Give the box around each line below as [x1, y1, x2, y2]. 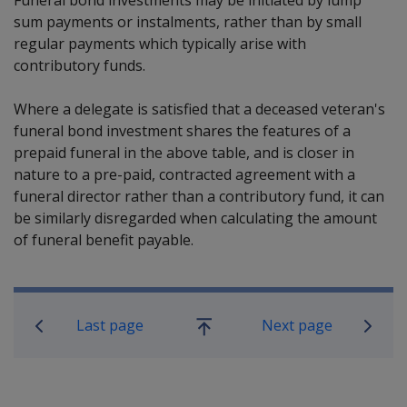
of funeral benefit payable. [14, 229, 194, 250]
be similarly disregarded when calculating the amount [14, 207, 377, 228]
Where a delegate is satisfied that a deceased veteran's [14, 98, 385, 119]
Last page [76, 314, 144, 335]
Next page [261, 314, 333, 335]
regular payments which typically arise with [14, 33, 306, 54]
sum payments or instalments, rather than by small [14, 11, 362, 32]
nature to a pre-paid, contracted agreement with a [14, 164, 355, 184]
